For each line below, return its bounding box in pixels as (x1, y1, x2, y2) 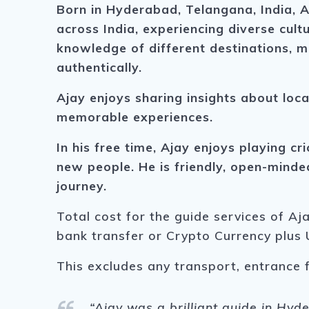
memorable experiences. (57, 109, 214, 125)
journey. (57, 178, 108, 194)
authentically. (57, 59, 143, 75)
